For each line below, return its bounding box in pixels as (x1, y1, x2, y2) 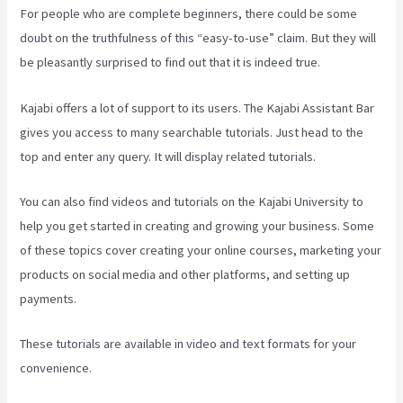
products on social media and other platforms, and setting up (20, 265, 351, 282)
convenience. (20, 360, 93, 377)
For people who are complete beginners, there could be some (20, 5, 358, 22)
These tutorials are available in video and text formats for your (20, 336, 357, 353)
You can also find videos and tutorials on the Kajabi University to (20, 193, 364, 210)
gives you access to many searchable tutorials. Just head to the (20, 123, 364, 140)
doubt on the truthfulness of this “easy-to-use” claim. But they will (20, 30, 377, 47)
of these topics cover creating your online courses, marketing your (20, 241, 382, 258)
